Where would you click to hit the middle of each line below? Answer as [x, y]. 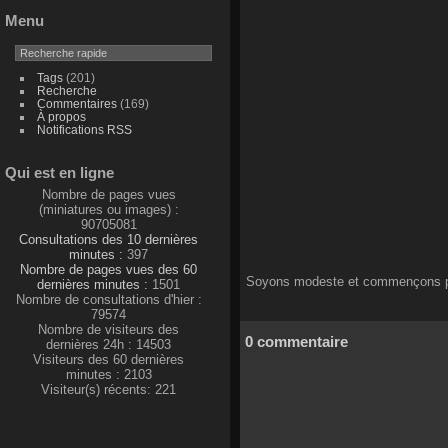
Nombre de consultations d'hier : [108, 299]
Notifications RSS [84, 130]
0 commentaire [296, 342]
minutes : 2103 [108, 374]
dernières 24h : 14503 [109, 344]
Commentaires [76, 104]
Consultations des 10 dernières [109, 239]
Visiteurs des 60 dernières [109, 359]
